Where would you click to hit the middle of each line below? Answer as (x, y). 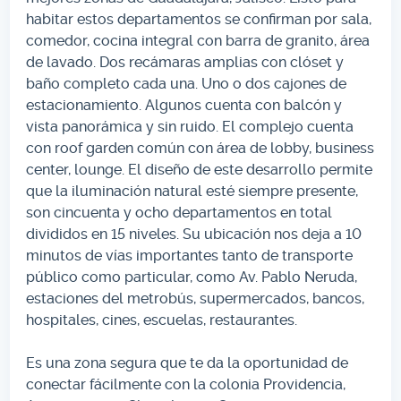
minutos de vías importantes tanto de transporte (190, 255)
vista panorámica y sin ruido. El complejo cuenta (190, 126)
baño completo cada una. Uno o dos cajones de (187, 83)
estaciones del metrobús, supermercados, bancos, (196, 298)
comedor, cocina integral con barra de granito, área (198, 40)
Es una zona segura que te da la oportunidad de (188, 363)
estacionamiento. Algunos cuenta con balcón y (184, 105)
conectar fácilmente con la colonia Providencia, (186, 384)
